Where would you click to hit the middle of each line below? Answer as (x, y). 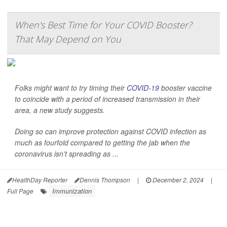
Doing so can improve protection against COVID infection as (110, 131)
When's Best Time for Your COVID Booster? (103, 25)
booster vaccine (185, 88)
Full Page (20, 191)
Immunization (72, 191)
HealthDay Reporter (40, 180)
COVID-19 (143, 88)
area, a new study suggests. (60, 110)
